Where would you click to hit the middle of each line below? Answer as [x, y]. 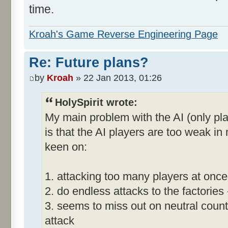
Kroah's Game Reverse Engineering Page [123, 34]
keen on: [66, 147]
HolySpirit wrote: [96, 102]
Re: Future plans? [89, 63]
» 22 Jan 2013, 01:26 [118, 78]
